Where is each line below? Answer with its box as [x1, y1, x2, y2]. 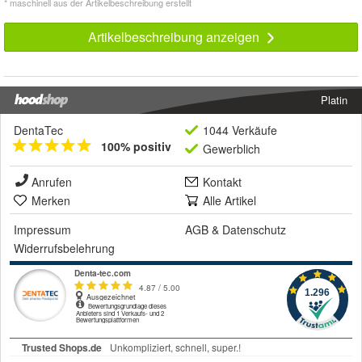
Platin [321, 92, 347, 108]
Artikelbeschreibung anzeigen [87, 27, 263, 47]
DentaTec [14, 122, 63, 139]
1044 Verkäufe [203, 122, 277, 139]
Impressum [14, 221, 71, 238]
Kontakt [203, 174, 242, 191]
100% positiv [101, 138, 171, 155]
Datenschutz [222, 221, 286, 238]
